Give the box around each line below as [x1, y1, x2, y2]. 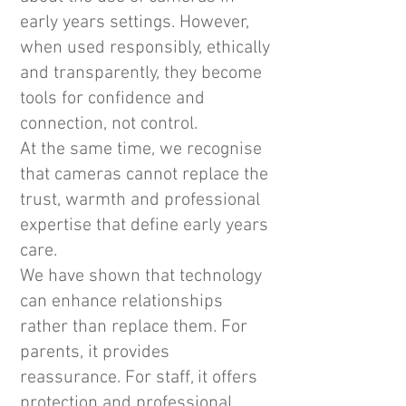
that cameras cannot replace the [20, 164, 268, 186]
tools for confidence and [20, 88, 205, 110]
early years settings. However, [20, 12, 249, 34]
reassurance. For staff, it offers [20, 367, 257, 389]
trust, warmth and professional [20, 189, 260, 211]
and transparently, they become [20, 63, 262, 84]
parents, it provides [20, 342, 169, 363]
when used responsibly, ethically [20, 37, 270, 59]
